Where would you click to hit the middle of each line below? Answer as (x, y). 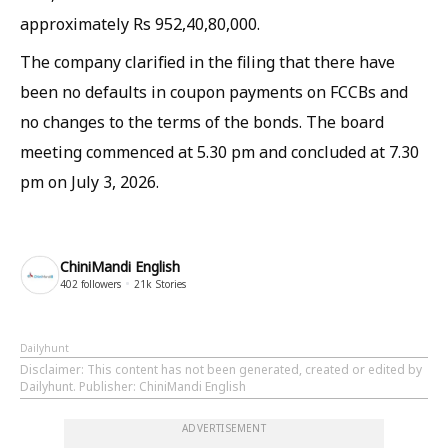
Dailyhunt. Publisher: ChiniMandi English (133, 386)
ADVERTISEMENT (224, 428)
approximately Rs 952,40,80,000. (140, 24)
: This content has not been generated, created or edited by (251, 369)
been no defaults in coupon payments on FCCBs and (214, 92)
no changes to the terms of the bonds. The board (202, 122)
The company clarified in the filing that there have (207, 62)
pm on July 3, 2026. (89, 182)
